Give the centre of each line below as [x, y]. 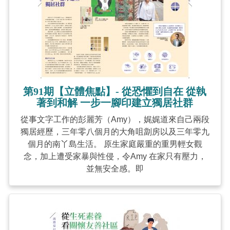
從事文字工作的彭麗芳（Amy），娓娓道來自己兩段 [115, 119]
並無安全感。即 [115, 169]
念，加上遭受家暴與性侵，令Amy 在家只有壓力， [115, 156]
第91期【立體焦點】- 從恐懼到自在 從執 [115, 91]
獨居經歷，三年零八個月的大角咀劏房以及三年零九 [115, 132]
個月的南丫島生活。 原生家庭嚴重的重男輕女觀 [115, 144]
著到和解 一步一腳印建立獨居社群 [115, 103]
